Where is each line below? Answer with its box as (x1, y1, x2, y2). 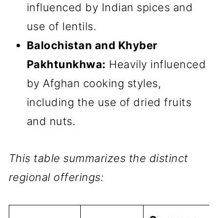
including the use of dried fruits (26, 96, 192, 109)
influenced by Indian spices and (26, 1, 193, 14)
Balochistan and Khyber (26, 39, 158, 52)
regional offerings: (8, 171, 104, 183)
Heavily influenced (106, 58, 206, 71)
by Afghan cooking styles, (26, 77, 162, 90)
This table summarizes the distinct (8, 152, 188, 164)
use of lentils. (26, 20, 97, 33)
